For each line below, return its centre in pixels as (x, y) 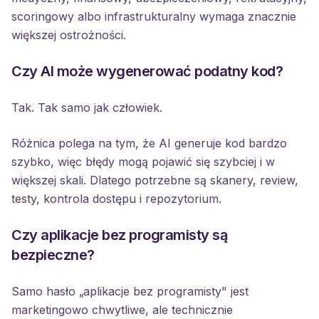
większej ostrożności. (69, 35)
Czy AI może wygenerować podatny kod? (147, 71)
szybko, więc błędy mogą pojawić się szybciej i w (143, 162)
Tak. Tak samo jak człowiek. (87, 108)
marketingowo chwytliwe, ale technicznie (122, 310)
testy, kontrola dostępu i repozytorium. (116, 199)
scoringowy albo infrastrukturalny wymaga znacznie (154, 16)
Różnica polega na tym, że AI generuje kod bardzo (149, 143)
